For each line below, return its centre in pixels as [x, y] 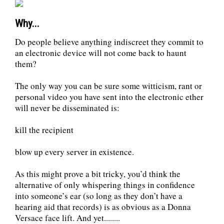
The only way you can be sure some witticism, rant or [108, 86]
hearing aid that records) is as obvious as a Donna [103, 207]
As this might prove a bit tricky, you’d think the [98, 174]
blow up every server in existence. [74, 152]
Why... [27, 24]
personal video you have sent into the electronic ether [109, 97]
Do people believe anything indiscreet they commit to [109, 42]
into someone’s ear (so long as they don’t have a [99, 196]
